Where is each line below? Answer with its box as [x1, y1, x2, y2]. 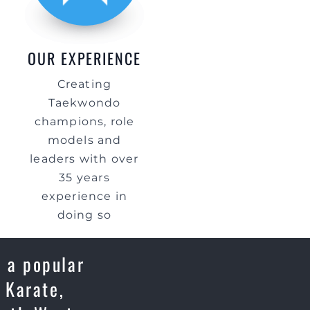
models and [47, 134, 122, 147]
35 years [59, 171, 110, 184]
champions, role [34, 115, 135, 128]
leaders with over [30, 152, 139, 165]
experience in [41, 190, 128, 203]
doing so [57, 208, 112, 221]
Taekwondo [48, 96, 121, 109]
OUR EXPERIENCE [28, 47, 141, 69]
